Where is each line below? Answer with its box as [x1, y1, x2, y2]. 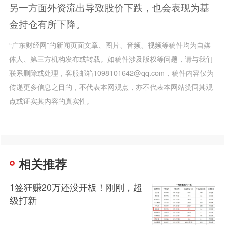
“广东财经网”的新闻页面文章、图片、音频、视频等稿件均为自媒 [9, 39, 211, 50]
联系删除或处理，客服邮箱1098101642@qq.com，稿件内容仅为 [9, 67, 214, 78]
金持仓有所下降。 [9, 17, 85, 30]
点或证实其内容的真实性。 [9, 95, 93, 106]
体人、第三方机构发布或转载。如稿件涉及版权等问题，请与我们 [9, 53, 213, 64]
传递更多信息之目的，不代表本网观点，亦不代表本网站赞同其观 [9, 81, 213, 92]
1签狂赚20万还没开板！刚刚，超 [10, 180, 143, 194]
